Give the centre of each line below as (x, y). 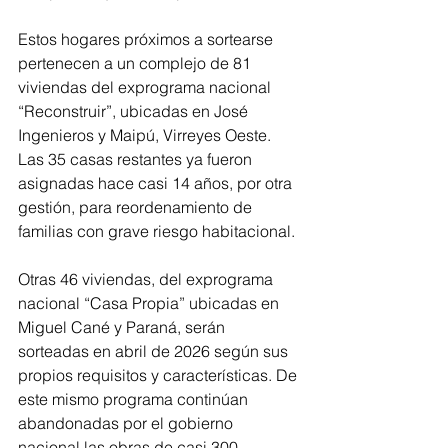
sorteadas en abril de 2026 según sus (155, 350)
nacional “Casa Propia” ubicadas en (150, 302)
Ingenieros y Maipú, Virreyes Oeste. (146, 134)
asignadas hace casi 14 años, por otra (157, 182)
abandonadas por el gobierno (127, 422)
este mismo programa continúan (135, 398)
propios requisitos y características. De (159, 374)
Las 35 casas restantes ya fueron (137, 158)
